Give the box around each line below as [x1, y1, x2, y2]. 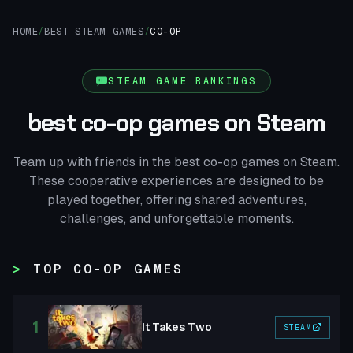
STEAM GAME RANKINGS [107, 76, 258, 87]
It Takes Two [142, 321, 213, 333]
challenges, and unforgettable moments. [59, 211, 294, 226]
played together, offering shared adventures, [46, 192, 307, 207]
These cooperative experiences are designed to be [29, 173, 324, 188]
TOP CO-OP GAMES [32, 262, 184, 277]
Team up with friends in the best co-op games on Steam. [13, 154, 340, 169]
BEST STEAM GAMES [44, 26, 144, 37]
